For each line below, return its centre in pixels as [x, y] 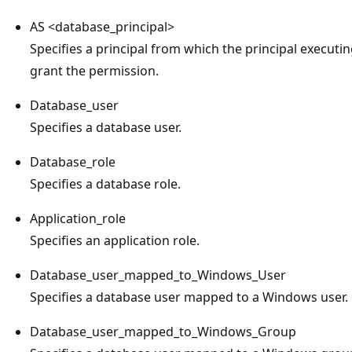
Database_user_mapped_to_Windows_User [158, 275]
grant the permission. [94, 70]
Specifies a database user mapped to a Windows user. [189, 297]
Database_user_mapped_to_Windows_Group [163, 331]
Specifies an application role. [115, 240]
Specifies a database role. [105, 183]
